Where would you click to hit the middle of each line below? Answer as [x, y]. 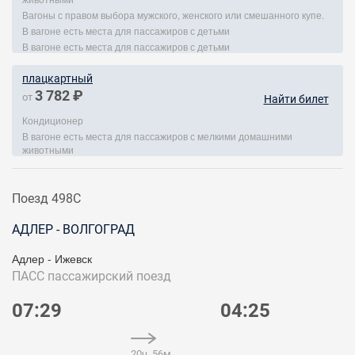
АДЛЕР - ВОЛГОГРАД [73, 229]
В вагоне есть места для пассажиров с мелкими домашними [157, 136]
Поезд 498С [46, 198]
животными [48, 149]
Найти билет [296, 99]
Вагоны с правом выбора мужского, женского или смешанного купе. [173, 15]
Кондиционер [53, 120]
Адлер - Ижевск [52, 258]
